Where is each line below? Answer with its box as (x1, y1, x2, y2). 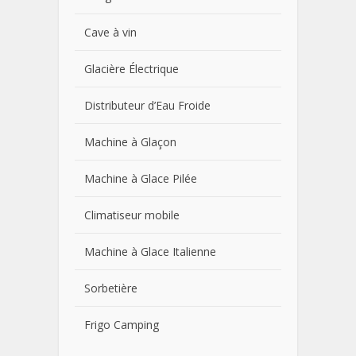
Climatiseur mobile (84, 207, 180, 222)
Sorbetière (84, 281, 137, 296)
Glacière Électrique (84, 61, 179, 76)
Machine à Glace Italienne (84, 244, 216, 259)
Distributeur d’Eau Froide (84, 98, 211, 113)
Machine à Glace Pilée (84, 171, 197, 186)
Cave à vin (84, 25, 137, 40)
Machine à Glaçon (84, 134, 176, 149)
